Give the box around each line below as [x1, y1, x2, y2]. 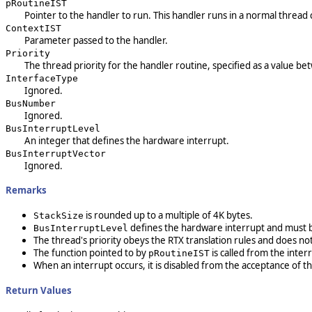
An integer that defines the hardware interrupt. [24, 134, 229, 147]
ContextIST [6, 22, 61, 33]
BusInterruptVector [6, 148, 106, 159]
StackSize [33, 210, 84, 221]
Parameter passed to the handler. [24, 33, 168, 47]
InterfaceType [6, 72, 78, 84]
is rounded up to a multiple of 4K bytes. [84, 209, 253, 222]
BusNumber [6, 97, 56, 109]
